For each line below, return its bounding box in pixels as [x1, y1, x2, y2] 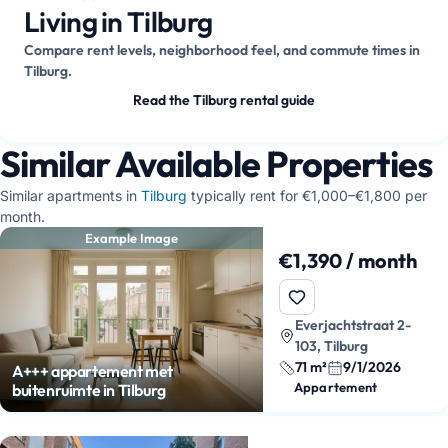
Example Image [84, 230, 178, 246]
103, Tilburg [294, 337, 368, 355]
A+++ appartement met [12, 361, 173, 381]
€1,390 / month [278, 248, 417, 273]
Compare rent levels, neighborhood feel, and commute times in [24, 41, 420, 59]
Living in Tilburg [24, 4, 213, 39]
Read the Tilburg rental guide [133, 91, 315, 109]
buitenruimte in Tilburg [12, 380, 166, 400]
